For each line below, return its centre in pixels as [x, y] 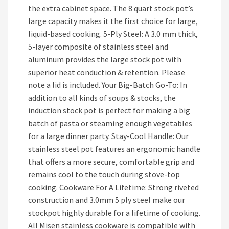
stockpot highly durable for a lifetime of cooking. [114, 213]
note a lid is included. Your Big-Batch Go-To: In [108, 85]
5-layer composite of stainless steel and [98, 47]
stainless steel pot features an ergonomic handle [114, 149]
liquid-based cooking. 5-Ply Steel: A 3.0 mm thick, [113, 34]
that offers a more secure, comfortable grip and [111, 162]
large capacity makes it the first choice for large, [113, 21]
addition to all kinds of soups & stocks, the [102, 98]
